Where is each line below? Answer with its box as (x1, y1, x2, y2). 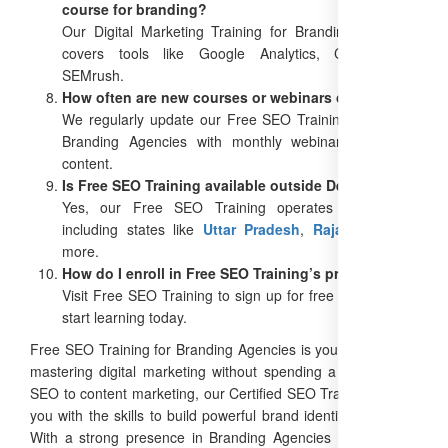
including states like (62, 218, 203, 239)
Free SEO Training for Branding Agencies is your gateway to (30, 338, 418, 359)
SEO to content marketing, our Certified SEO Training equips (30, 382, 418, 403)
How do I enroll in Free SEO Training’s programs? (62, 262, 399, 283)
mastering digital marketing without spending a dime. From (30, 360, 418, 381)
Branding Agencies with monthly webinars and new (62, 130, 418, 151)
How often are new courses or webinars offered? (62, 86, 393, 107)
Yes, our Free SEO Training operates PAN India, (62, 196, 418, 217)
